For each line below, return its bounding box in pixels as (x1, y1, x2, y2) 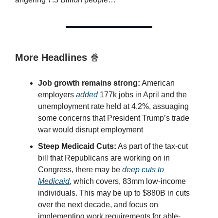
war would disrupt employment (38, 126, 143, 134)
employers (38, 91, 76, 99)
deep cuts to (122, 165, 164, 174)
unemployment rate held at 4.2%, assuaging (38, 102, 189, 111)
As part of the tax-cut (116, 142, 188, 151)
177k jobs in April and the (98, 91, 187, 99)
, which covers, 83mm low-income (70, 177, 186, 186)
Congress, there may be (38, 165, 122, 174)
